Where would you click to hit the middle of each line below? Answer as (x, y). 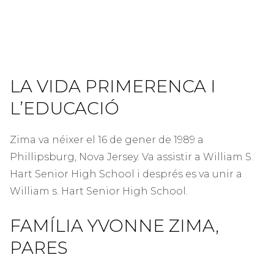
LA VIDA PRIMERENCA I (113, 87)
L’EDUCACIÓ (65, 109)
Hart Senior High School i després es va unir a (126, 174)
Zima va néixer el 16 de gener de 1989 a (107, 140)
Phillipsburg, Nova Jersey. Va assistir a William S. (131, 157)
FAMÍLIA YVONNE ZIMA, (114, 226)
